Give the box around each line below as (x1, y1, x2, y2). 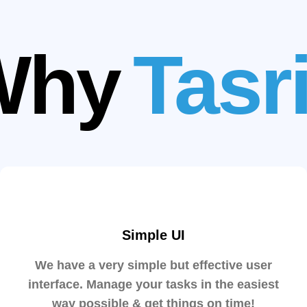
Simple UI (122, 228, 185, 243)
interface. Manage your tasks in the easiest (28, 278, 279, 291)
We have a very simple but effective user (35, 258, 272, 272)
